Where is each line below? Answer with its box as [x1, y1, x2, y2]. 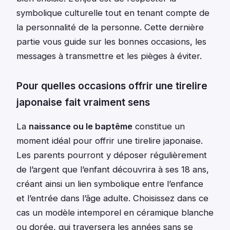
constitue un [132, 121, 185, 132]
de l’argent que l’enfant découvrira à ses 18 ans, [16, 164, 209, 175]
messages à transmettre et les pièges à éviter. [16, 51, 202, 62]
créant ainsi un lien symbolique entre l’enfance [16, 179, 203, 189]
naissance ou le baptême [29, 121, 132, 132]
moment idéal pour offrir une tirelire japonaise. [16, 136, 203, 146]
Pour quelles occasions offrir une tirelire [16, 80, 207, 92]
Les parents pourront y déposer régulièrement [16, 150, 207, 161]
